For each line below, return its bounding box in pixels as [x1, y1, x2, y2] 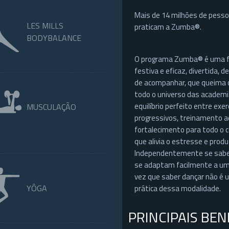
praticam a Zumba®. [134, 21, 201, 33]
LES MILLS [26, 19, 63, 32]
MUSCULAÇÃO [26, 101, 76, 113]
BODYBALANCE [26, 32, 81, 44]
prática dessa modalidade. [134, 182, 221, 194]
